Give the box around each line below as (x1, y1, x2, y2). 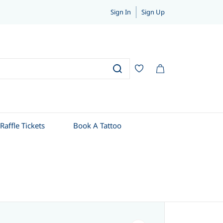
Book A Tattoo (73, 120, 121, 130)
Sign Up (141, 7, 165, 16)
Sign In (111, 7, 131, 16)
